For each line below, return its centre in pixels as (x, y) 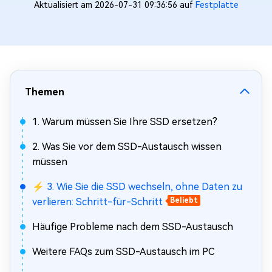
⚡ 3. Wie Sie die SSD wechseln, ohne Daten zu (137, 187)
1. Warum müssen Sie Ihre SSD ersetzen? (125, 122)
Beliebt (184, 200)
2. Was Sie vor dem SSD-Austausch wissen (127, 147)
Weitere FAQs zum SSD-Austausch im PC (123, 252)
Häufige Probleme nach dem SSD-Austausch (133, 227)
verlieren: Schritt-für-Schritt (97, 202)
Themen (45, 92)
